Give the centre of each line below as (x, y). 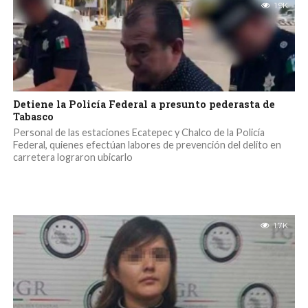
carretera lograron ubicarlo (73, 157)
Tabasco (33, 117)
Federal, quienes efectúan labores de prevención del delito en (147, 145)
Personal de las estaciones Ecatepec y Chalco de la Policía (139, 132)
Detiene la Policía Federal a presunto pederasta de (144, 104)
